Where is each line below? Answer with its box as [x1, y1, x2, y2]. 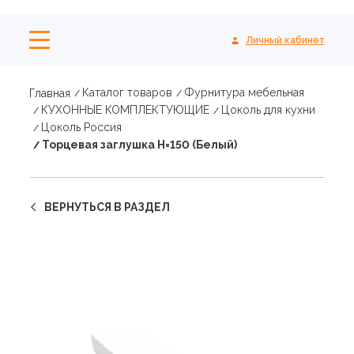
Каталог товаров [82, 86, 173, 99]
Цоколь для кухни [221, 104, 316, 116]
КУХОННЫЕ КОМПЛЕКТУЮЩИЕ [41, 104, 210, 116]
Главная [29, 86, 71, 100]
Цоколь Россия [41, 121, 122, 134]
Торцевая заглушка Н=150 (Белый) [42, 138, 238, 151]
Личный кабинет [245, 34, 325, 46]
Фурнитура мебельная [184, 86, 305, 99]
